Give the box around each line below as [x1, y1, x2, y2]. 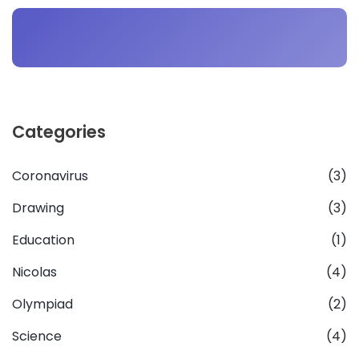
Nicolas [12, 262, 57, 281]
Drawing [12, 198, 64, 217]
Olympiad [12, 294, 73, 313]
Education [12, 230, 75, 249]
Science [12, 326, 62, 345]
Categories [12, 119, 106, 143]
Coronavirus [12, 166, 88, 185]
